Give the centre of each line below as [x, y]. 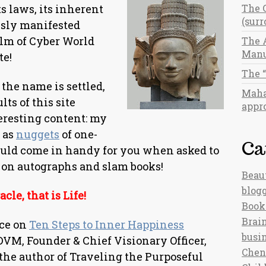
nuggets [38, 134]
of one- [78, 134]
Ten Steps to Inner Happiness [107, 224]
